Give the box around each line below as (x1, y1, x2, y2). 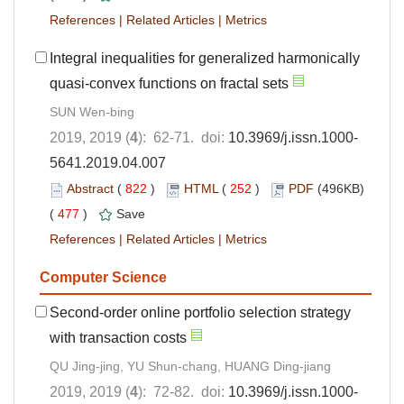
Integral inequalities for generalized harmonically (50, 50, 360, 67)
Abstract (67, 181, 114, 197)
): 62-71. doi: (138, 130, 228, 146)
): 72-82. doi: (138, 384, 228, 400)
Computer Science (40, 270, 167, 286)
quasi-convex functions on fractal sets (50, 76, 289, 92)
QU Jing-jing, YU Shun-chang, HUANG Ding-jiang (50, 359, 331, 374)
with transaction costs (50, 330, 187, 346)
